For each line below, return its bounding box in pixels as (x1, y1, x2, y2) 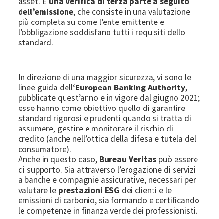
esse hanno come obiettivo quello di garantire (18, 102, 186, 113)
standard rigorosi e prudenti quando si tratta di (18, 112, 192, 124)
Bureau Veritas (99, 153, 157, 165)
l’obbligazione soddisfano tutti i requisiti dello (18, 26, 186, 38)
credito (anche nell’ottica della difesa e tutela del (18, 133, 197, 144)
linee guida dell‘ (18, 82, 76, 93)
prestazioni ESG (58, 184, 120, 196)
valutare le (18, 184, 59, 196)
